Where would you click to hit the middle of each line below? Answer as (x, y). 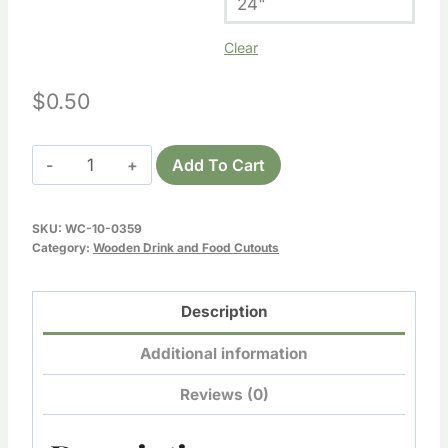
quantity (102, 239)
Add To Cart (219, 165)
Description (224, 311)
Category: (62, 248)
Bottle (93, 185)
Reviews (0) (224, 394)
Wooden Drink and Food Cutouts (186, 248)
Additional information (224, 354)
